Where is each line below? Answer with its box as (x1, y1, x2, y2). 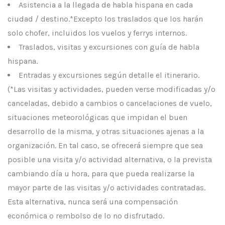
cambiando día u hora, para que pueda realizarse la (8, 169, 194, 178)
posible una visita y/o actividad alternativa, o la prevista (8, 155, 212, 164)
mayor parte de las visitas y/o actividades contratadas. (8, 183, 205, 192)
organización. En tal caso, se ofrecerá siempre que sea (8, 141, 203, 150)
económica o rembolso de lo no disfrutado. (8, 211, 164, 220)
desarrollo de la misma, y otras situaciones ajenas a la (8, 127, 204, 136)
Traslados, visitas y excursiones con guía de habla (19, 42, 199, 52)
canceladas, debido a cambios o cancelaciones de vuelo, (8, 98, 212, 108)
